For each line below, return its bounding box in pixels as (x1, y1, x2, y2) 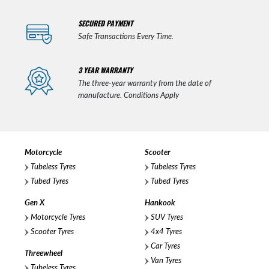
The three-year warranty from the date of (78, 78, 211, 88)
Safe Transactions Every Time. (78, 31, 174, 41)
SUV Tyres (149, 212, 183, 222)
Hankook (145, 198, 175, 208)
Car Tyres (149, 241, 180, 251)
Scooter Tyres (29, 226, 74, 237)
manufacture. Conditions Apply (78, 90, 179, 100)
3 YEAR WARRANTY (78, 65, 133, 76)
